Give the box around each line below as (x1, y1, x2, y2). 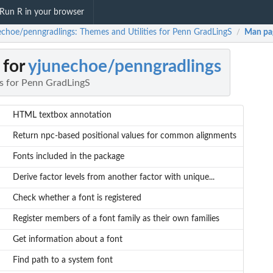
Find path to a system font (12, 256, 113, 265)
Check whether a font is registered (12, 194, 141, 203)
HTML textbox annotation (12, 111, 112, 120)
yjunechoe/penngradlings (28, 58, 221, 76)
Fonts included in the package (12, 152, 124, 161)
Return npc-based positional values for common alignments (12, 132, 236, 141)
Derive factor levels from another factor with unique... (12, 173, 214, 182)
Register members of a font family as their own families (12, 214, 219, 224)
